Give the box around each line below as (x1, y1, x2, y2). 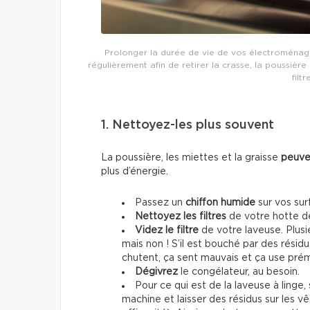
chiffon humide (185, 197, 255, 208)
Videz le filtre (135, 225, 199, 235)
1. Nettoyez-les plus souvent (101, 118, 274, 131)
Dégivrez (135, 266, 178, 277)
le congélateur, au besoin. (178, 266, 300, 277)
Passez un (135, 197, 185, 208)
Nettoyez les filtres (135, 211, 226, 221)
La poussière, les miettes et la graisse (101, 152, 281, 163)
